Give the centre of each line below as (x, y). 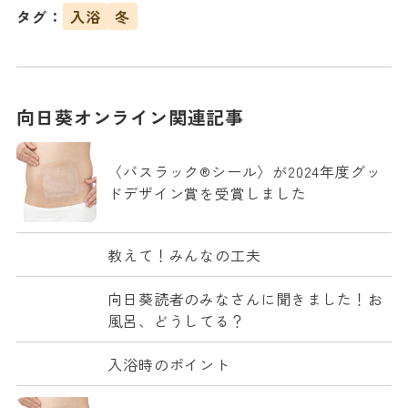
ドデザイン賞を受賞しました (207, 193)
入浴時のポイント (169, 364)
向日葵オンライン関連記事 (130, 117)
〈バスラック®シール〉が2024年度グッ (245, 171)
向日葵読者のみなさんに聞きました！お (245, 299)
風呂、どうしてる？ (177, 321)
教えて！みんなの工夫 (184, 255)
